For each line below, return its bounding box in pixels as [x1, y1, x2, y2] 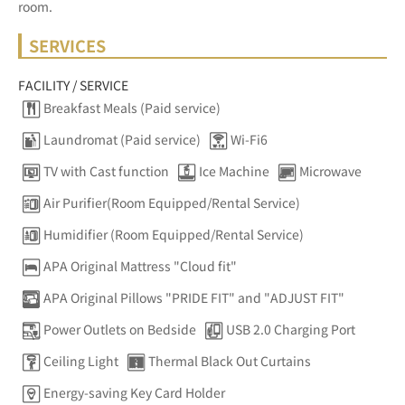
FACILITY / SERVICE [18, 76, 128, 94]
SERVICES [29, 33, 106, 57]
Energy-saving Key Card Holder [43, 383, 225, 402]
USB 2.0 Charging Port [226, 320, 355, 339]
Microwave [299, 162, 362, 181]
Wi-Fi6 [231, 130, 268, 149]
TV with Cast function [43, 162, 169, 181]
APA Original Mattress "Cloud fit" [43, 257, 237, 276]
